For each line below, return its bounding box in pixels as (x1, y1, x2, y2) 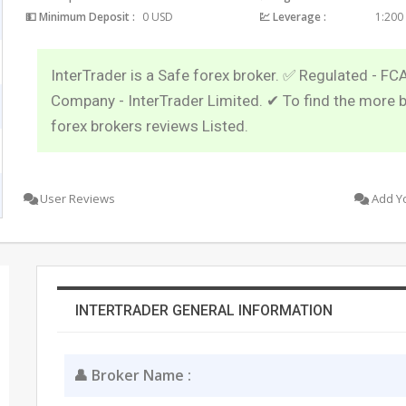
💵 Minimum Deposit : (25, 8, 136, 24)
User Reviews (40, 189, 116, 207)
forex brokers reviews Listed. (51, 116, 249, 135)
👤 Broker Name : (72, 364, 191, 385)
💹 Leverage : (258, 8, 326, 24)
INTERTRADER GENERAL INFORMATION (75, 301, 333, 319)
